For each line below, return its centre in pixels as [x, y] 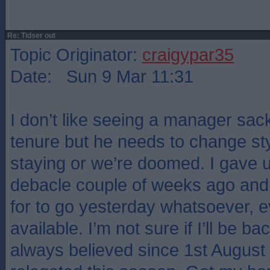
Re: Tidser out [30, 36]
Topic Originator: [76, 55]
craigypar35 [188, 55]
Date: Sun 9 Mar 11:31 [102, 76]
